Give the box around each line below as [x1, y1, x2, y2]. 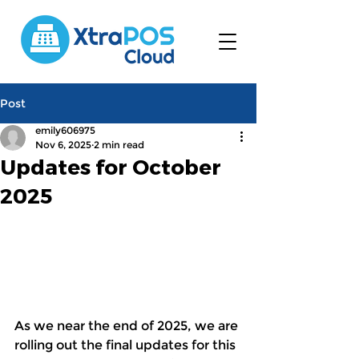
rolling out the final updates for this [14, 337, 239, 353]
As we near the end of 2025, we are [14, 317, 241, 333]
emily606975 [35, 124, 95, 136]
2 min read [94, 139, 144, 151]
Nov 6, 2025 [35, 139, 91, 151]
